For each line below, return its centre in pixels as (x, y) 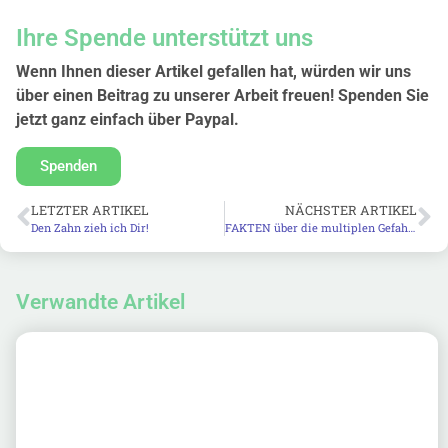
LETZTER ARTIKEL (90, 209)
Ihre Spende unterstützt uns (164, 38)
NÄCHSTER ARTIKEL (351, 209)
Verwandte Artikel (100, 301)
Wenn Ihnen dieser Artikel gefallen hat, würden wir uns (213, 72)
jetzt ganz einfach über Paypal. (127, 120)
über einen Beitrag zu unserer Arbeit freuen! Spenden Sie (222, 96)
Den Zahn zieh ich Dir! (90, 227)
